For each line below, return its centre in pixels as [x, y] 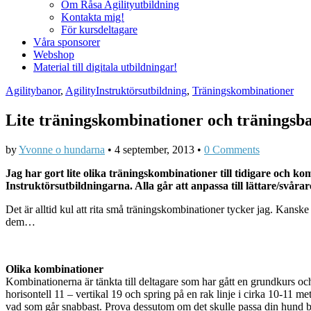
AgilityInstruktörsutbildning [126, 91]
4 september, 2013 [154, 150]
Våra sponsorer [67, 42]
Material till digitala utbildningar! [105, 67]
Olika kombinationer [54, 269]
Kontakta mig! [93, 17]
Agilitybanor [33, 91]
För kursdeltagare [99, 30]
